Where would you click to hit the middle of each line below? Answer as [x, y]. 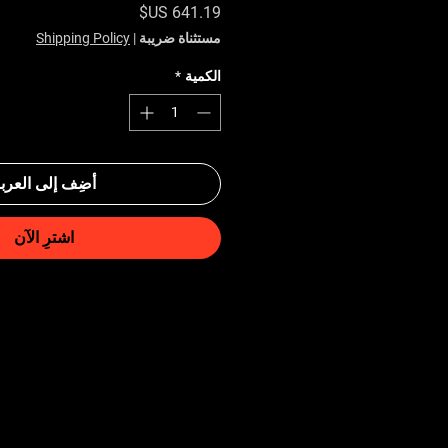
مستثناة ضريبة [180, 37]
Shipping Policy [83, 37]
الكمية [203, 75]
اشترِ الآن [43, 237]
